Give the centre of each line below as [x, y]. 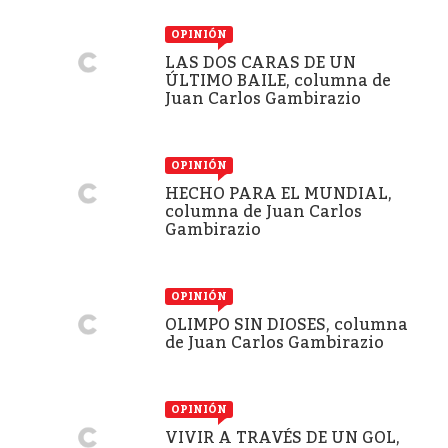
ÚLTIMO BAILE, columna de [278, 80]
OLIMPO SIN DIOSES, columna [286, 324]
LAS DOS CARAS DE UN [260, 62]
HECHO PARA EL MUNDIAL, [278, 193]
